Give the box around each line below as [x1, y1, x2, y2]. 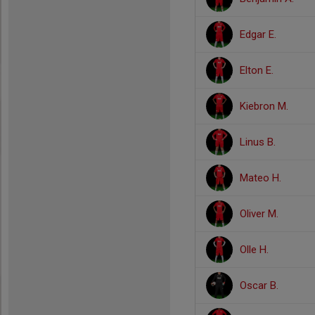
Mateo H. [240, 172, 281, 184]
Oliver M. [240, 207, 278, 220]
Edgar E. [240, 28, 276, 41]
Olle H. [240, 243, 269, 256]
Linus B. [240, 136, 276, 148]
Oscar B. [240, 279, 278, 292]
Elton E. [240, 64, 274, 77]
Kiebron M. [240, 100, 288, 112]
